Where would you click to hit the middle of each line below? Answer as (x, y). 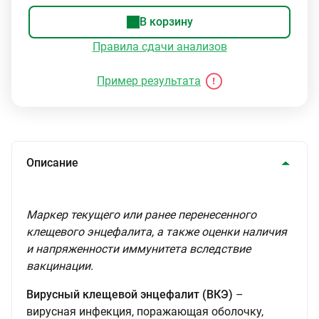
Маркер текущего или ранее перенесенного (141, 215)
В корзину (166, 22)
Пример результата (149, 81)
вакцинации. (60, 266)
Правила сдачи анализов (159, 47)
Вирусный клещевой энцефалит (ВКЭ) (131, 294)
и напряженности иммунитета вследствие (138, 249)
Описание (52, 163)
